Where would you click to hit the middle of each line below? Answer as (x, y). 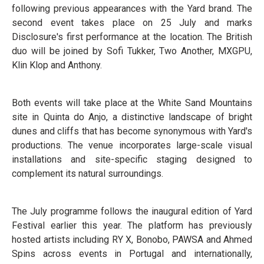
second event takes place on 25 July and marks (132, 23)
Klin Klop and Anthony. (57, 65)
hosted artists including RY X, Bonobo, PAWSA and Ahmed (132, 240)
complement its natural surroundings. (88, 174)
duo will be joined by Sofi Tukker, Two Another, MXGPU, (132, 51)
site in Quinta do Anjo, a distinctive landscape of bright (132, 117)
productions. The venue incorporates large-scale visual (132, 146)
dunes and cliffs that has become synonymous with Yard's (132, 131)
